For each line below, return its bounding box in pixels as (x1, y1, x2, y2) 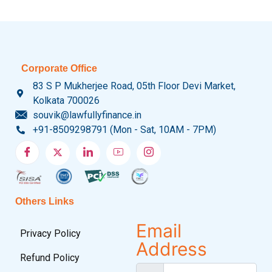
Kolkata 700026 (32, 94, 100, 106)
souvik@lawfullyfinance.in (32, 109, 141, 121)
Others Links (15, 195, 74, 206)
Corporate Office (21, 63, 97, 73)
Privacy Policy (20, 227, 81, 239)
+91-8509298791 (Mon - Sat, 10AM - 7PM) (32, 123, 216, 135)
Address (136, 237, 207, 260)
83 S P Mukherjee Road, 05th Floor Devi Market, (32, 80, 236, 92)
